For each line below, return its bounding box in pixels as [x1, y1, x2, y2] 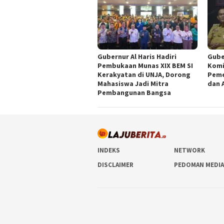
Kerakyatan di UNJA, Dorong [97, 69, 190, 79]
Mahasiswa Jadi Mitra [97, 78, 168, 88]
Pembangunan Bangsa [97, 87, 171, 97]
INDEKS [97, 146, 120, 155]
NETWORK [174, 146, 205, 155]
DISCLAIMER [97, 160, 133, 169]
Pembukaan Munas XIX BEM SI [97, 60, 193, 70]
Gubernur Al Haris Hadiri [97, 51, 176, 61]
